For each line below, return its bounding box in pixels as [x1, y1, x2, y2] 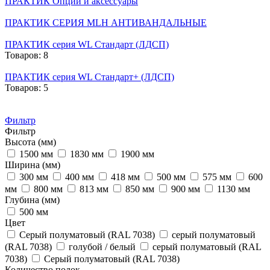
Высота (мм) [5, 136, 56, 147]
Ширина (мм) [5, 159, 60, 170]
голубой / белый [69, 241, 136, 252]
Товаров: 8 [5, 49, 48, 60]
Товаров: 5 [5, 82, 48, 93]
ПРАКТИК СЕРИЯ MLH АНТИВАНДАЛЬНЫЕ [5, 17, 207, 28]
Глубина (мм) [5, 194, 60, 205]
